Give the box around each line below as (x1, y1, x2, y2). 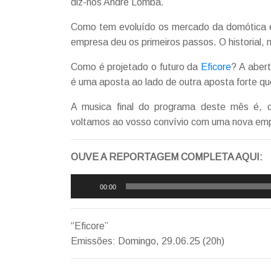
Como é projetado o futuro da (71, 62, 201, 73)
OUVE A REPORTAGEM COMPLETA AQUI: (71, 152, 263, 163)
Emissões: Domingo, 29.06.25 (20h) (71, 236, 224, 247)
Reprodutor (70, 176, 119, 187)
